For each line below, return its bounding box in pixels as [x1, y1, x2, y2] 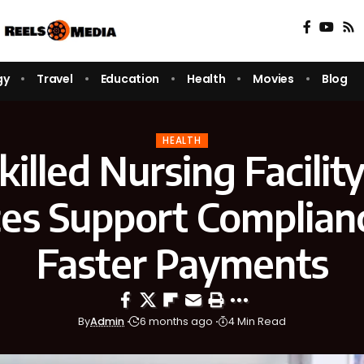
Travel [37, 70, 73, 87]
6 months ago [140, 314, 213, 329]
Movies [253, 70, 294, 87]
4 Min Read [228, 314, 286, 329]
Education [100, 70, 160, 87]
